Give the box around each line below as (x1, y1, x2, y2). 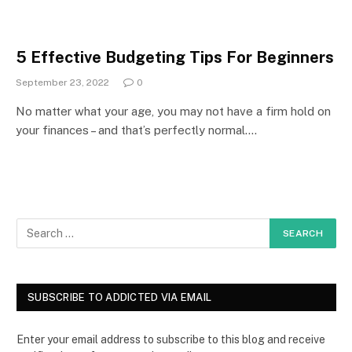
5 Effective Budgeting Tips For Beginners (16, 47, 334, 67)
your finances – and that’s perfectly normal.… (16, 123, 257, 137)
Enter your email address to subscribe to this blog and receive (16, 332, 325, 346)
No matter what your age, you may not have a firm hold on (16, 104, 331, 118)
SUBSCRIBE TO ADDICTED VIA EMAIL (27, 291, 212, 303)
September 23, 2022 (16, 76, 109, 88)
